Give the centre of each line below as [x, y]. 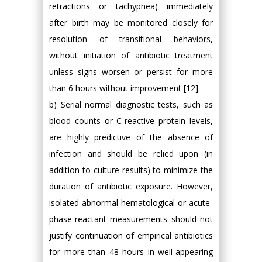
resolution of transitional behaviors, [131, 39]
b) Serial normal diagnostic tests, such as [131, 104]
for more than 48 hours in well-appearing [131, 252]
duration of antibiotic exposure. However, [131, 186]
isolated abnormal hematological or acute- [131, 203]
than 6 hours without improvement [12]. [125, 88]
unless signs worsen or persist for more [131, 72]
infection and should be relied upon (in [131, 154]
